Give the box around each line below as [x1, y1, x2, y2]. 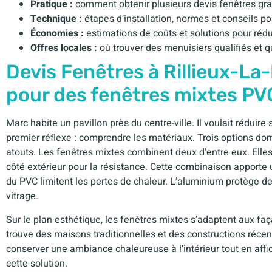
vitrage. [6, 189, 38, 204]
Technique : [30, 12, 82, 27]
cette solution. [6, 256, 67, 271]
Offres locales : [30, 41, 97, 56]
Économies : [30, 26, 84, 41]
